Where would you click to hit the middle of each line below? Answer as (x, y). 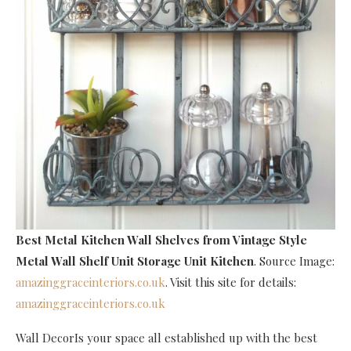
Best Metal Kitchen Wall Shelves (108, 240)
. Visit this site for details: (231, 282)
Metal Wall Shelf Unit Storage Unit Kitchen (135, 261)
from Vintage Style (255, 240)
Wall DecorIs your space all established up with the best (166, 338)
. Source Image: (294, 261)
